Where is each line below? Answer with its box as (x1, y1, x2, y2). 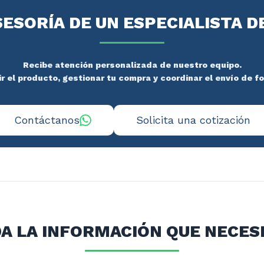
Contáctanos (14, 114, 80, 126)
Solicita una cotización (136, 114, 250, 126)
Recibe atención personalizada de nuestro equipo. (22, 60, 242, 70)
